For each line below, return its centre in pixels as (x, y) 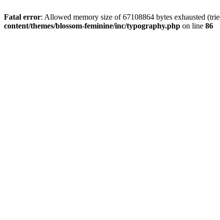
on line (193, 26)
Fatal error (22, 17)
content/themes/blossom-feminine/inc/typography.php (92, 26)
